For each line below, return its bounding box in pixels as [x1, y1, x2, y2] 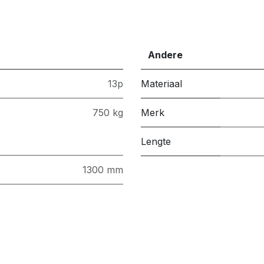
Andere [148, 49, 183, 61]
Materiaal [141, 78, 182, 90]
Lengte [141, 136, 171, 147]
